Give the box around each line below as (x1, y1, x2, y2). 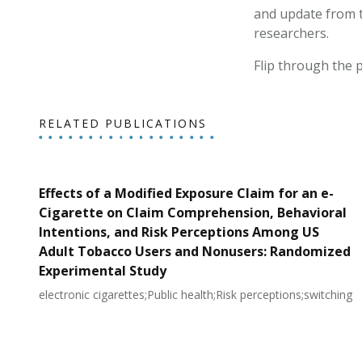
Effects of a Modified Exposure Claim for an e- (38, 184, 334, 202)
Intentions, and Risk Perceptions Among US (38, 223, 319, 241)
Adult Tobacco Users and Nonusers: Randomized (38, 242, 351, 260)
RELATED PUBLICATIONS (39, 116, 207, 131)
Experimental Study (38, 262, 166, 280)
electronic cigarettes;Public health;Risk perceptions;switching (38, 287, 352, 302)
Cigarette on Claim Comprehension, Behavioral (38, 204, 347, 221)
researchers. (253, 24, 329, 42)
